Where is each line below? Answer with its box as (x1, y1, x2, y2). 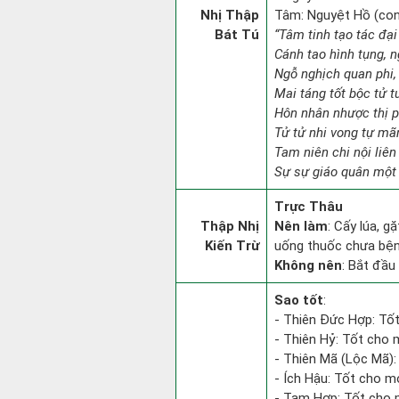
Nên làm (274, 218, 328, 234)
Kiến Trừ (205, 238, 259, 254)
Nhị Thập (200, 7, 259, 23)
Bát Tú (215, 27, 259, 43)
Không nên (274, 257, 342, 273)
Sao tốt (274, 292, 323, 308)
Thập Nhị (200, 218, 259, 234)
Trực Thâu (274, 199, 343, 215)
